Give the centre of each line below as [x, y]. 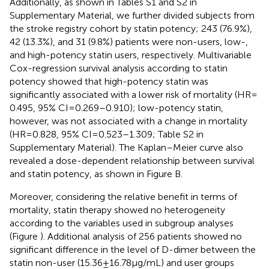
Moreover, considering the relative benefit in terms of [123, 196]
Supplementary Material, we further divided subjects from [132, 15]
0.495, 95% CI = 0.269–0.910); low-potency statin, [116, 107]
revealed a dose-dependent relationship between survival [132, 160]
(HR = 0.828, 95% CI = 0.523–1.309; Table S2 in [107, 134]
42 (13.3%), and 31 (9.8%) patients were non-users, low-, [129, 41]
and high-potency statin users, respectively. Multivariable [131, 55]
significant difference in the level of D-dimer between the [133, 249]
